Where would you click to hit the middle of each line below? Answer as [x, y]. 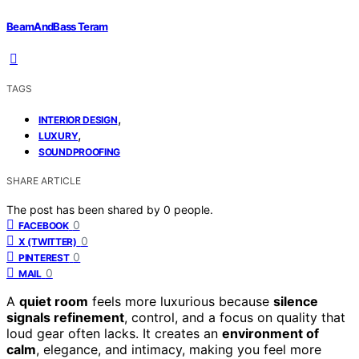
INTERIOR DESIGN [78, 119]
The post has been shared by [85, 209]
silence [296, 301]
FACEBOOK [44, 225]
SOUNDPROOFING [80, 151]
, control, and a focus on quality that [235, 317]
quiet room [54, 301]
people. [194, 209]
